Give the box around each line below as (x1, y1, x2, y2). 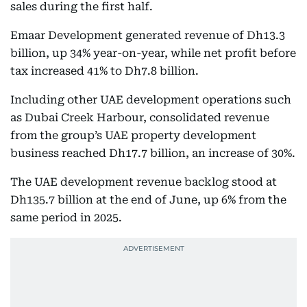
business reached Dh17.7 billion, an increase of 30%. (10, 147, 295, 160)
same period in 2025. (10, 211, 122, 224)
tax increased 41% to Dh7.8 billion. (10, 64, 199, 77)
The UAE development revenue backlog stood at (10, 175, 277, 188)
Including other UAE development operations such (10, 93, 291, 106)
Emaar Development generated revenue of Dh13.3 (10, 29, 285, 42)
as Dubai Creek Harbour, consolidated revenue (10, 111, 269, 124)
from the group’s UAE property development (10, 129, 256, 142)
